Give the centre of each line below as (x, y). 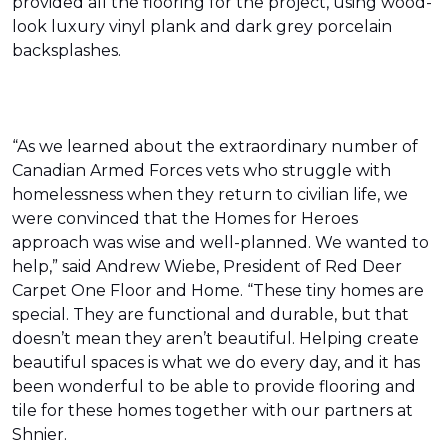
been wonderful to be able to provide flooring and (214, 386)
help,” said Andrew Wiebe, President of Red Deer (207, 266)
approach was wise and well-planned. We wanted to (220, 242)
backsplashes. (66, 50)
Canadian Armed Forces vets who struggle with (201, 170)
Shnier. (39, 434)
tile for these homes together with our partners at (212, 410)
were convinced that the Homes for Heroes (185, 218)
